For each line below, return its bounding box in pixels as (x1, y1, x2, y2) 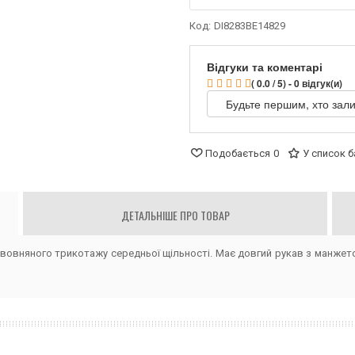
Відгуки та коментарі (207, 58, 323, 74)
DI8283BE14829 (214, 19, 285, 32)
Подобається (205, 147, 270, 159)
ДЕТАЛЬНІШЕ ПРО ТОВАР (120, 206, 230, 223)
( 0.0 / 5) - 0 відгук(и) (251, 75, 342, 90)
